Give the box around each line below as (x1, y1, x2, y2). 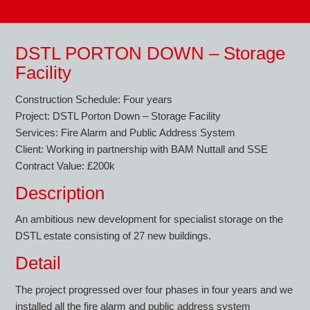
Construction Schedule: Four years (15, 93, 173, 105)
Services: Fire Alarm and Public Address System (15, 126, 236, 138)
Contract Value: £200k (15, 159, 116, 172)
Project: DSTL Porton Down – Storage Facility (15, 109, 221, 122)
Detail (15, 253, 62, 273)
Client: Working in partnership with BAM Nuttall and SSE (15, 143, 268, 155)
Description (15, 182, 105, 203)
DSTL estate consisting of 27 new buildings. (15, 230, 212, 242)
